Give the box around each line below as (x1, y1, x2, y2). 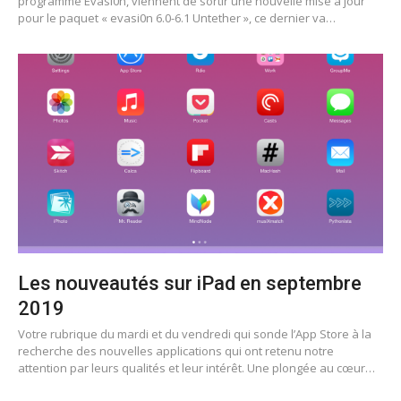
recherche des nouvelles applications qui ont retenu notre (18, 343, 334, 360)
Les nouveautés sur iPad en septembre (18, 272, 362, 295)
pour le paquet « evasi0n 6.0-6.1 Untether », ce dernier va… (18, 10, 336, 27)
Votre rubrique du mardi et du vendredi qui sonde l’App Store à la (18, 326, 371, 343)
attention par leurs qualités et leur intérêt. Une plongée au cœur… (18, 360, 375, 377)
